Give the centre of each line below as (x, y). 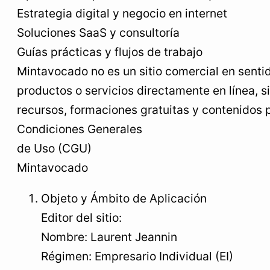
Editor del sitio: (81, 218)
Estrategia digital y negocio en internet (122, 13)
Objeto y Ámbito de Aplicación (124, 198)
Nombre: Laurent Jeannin (109, 237)
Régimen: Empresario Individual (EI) (137, 256)
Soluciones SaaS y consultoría (98, 32)
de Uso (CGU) (54, 148)
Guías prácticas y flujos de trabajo (110, 52)
